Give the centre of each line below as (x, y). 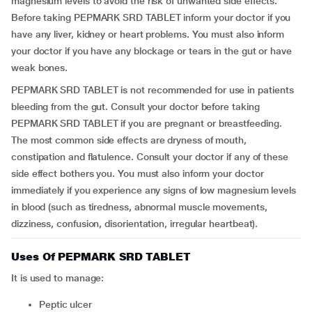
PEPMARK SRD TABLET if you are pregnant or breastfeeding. (147, 123)
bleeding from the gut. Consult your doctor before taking (135, 107)
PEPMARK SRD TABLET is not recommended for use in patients (153, 90)
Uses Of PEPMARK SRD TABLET (101, 257)
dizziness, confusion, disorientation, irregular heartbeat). (135, 224)
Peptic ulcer (69, 304)
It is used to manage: (58, 278)
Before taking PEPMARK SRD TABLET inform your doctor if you (151, 17)
